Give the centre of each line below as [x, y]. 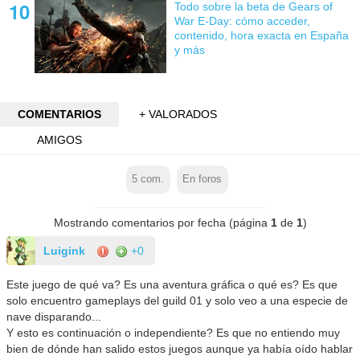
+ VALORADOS [178, 115]
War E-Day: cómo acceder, [242, 21]
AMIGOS [59, 139]
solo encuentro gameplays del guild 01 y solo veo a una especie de [178, 300]
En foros [202, 180]
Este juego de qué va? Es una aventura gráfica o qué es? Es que [172, 284]
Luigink [65, 250]
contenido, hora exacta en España [261, 36]
